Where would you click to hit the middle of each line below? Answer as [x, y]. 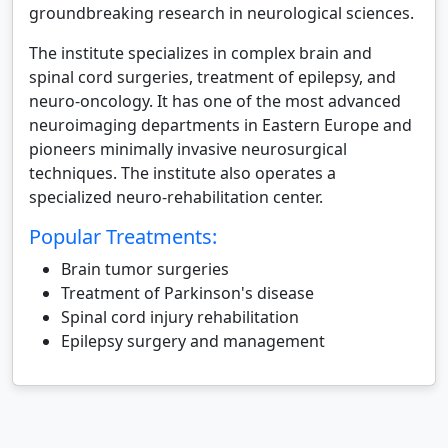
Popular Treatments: [123, 236]
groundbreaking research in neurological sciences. [221, 13]
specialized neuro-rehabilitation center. [176, 197]
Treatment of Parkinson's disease [187, 293]
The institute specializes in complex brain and [200, 53]
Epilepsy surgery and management [193, 341]
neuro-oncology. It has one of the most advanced [215, 101]
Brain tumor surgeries [145, 269]
